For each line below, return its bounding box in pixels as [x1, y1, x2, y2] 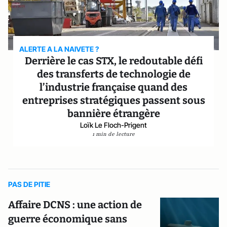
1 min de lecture [92, 130, 135, 138]
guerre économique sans [8, 213, 127, 225]
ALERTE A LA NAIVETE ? [19, 45, 99, 53]
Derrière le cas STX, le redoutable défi [24, 55, 203, 67]
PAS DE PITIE [8, 180, 50, 188]
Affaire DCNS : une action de [8, 199, 142, 211]
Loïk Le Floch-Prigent [80, 121, 147, 129]
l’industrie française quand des [40, 81, 187, 93]
